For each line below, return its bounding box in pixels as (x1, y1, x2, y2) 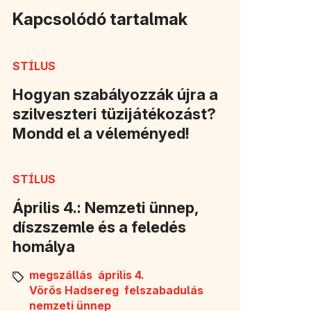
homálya (12, 237, 75, 255)
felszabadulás (124, 283, 203, 297)
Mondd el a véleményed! (12, 124, 190, 142)
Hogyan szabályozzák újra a (12, 85, 218, 103)
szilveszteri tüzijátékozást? (12, 104, 216, 123)
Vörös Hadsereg (29, 283, 119, 297)
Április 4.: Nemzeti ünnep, (12, 198, 198, 217)
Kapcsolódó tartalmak (12, 8, 187, 29)
